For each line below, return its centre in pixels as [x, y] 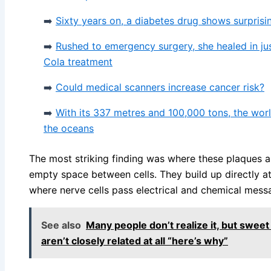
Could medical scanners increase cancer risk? [160, 87]
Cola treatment [78, 62]
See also [61, 225]
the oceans [69, 129]
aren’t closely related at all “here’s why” [135, 241]
